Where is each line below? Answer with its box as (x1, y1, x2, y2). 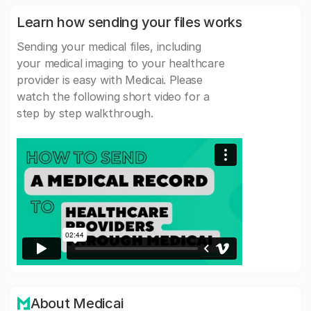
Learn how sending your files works (17, 14, 242, 31)
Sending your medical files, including (17, 40, 201, 53)
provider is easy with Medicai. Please (17, 73, 203, 87)
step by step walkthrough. (17, 106, 153, 120)
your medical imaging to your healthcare (17, 56, 225, 70)
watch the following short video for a (17, 90, 210, 103)
